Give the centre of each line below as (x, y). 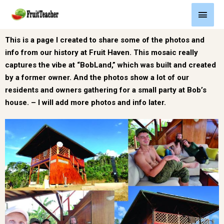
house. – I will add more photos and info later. (85, 103)
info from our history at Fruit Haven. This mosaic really (101, 53)
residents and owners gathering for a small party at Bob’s (106, 90)
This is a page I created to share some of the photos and (105, 40)
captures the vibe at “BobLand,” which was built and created (110, 65)
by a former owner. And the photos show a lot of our (97, 78)
